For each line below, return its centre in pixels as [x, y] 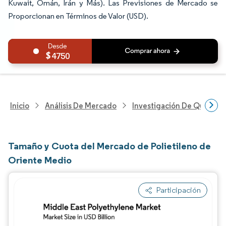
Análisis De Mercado [81, 105]
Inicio [20, 105]
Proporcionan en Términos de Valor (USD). [78, 16]
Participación [179, 190]
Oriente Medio [40, 160]
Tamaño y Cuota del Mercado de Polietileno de [109, 146]
